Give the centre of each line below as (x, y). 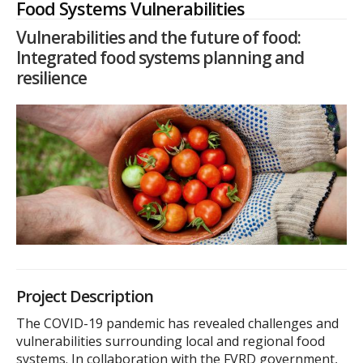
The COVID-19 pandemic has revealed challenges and (177, 324)
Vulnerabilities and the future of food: (158, 37)
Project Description (85, 297)
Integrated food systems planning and (160, 58)
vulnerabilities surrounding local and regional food (171, 342)
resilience (51, 78)
